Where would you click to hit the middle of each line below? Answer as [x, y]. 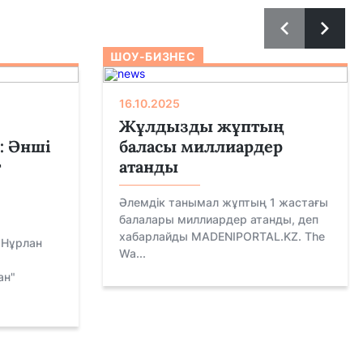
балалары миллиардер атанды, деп [218, 219]
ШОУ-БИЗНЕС [153, 56]
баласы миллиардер [201, 146]
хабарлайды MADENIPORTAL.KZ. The [222, 236]
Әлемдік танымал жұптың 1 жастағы [223, 202]
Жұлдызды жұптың [201, 126]
